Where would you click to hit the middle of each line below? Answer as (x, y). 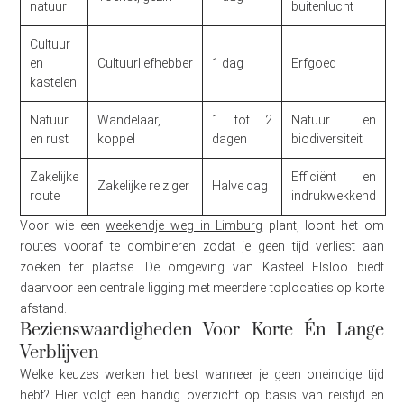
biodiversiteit (327, 139)
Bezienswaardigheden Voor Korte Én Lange (202, 331)
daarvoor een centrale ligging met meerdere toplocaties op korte (202, 288)
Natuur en (334, 120)
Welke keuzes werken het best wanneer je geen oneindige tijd (202, 375)
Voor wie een (63, 226)
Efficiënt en (334, 177)
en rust (50, 139)
